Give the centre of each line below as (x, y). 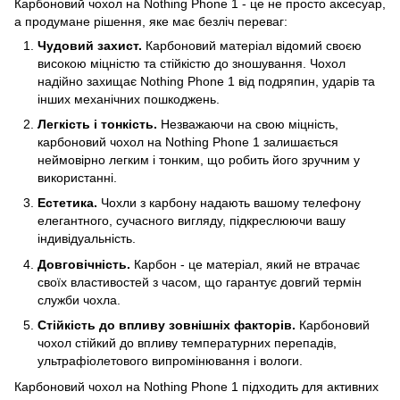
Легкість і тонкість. (97, 124)
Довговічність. (84, 264)
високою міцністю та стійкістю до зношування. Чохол (192, 63)
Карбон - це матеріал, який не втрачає (245, 264)
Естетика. (67, 203)
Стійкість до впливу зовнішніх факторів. (167, 325)
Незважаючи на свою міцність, (248, 124)
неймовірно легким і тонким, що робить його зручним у (199, 159)
